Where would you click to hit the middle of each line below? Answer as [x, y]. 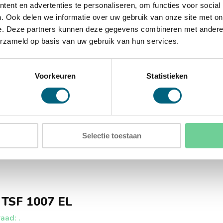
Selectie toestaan [111, 135]
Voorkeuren [55, 76]
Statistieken [167, 76]
